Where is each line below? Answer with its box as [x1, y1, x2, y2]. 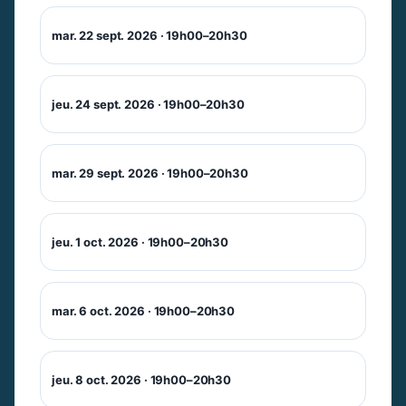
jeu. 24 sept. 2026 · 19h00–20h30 [52, 96, 245, 111]
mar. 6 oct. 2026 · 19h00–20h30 [52, 303, 236, 318]
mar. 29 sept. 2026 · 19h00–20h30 [52, 165, 248, 180]
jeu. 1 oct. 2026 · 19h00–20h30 [52, 234, 229, 249]
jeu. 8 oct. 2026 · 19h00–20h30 [52, 372, 232, 387]
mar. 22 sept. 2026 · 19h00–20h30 [52, 27, 247, 43]
